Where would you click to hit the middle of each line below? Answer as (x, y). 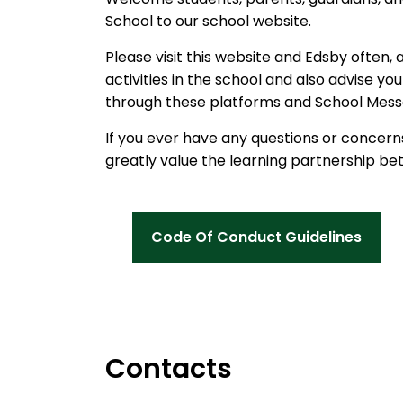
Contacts (169, 369)
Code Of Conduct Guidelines (256, 237)
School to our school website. (208, 21)
